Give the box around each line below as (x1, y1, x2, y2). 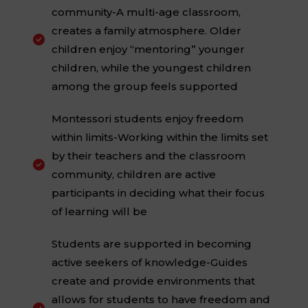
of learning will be (51, 204, 147, 218)
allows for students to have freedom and (51, 292, 270, 306)
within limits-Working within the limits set (51, 130, 268, 144)
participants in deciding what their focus (51, 186, 265, 199)
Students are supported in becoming (51, 236, 252, 250)
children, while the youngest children (51, 60, 251, 74)
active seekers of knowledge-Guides (51, 255, 247, 269)
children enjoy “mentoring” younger (51, 42, 245, 56)
